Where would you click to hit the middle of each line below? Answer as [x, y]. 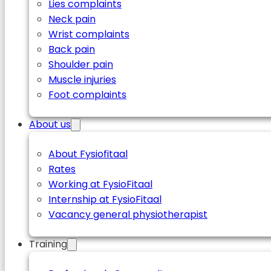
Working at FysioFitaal [100, 184]
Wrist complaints [89, 34]
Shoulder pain [81, 64]
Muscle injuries [82, 80]
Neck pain [72, 19]
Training [48, 244]
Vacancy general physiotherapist [128, 214]
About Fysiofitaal [88, 154]
